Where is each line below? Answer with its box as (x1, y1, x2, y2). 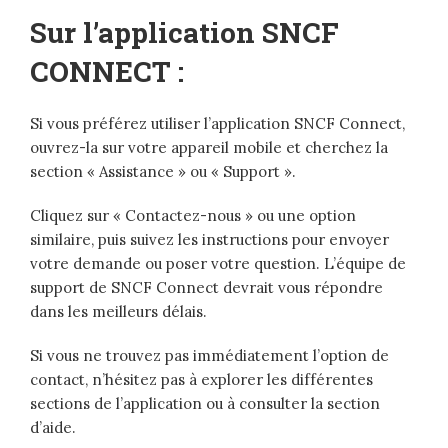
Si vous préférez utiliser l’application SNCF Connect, (30, 114, 405, 134)
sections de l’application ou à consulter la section (30, 394, 380, 414)
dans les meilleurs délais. (30, 302, 207, 322)
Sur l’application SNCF (30, 14, 339, 52)
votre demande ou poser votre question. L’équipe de (30, 254, 406, 274)
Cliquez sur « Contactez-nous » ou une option (30, 206, 356, 226)
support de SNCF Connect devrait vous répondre (30, 278, 383, 298)
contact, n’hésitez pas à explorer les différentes (30, 370, 373, 390)
